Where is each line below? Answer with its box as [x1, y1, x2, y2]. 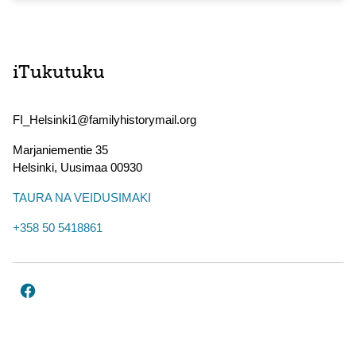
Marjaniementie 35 [13, 143, 108, 157]
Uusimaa [60, 161, 107, 174]
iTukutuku [13, 64, 105, 83]
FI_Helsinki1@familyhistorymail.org [13, 113, 196, 126]
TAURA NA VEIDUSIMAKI [13, 191, 151, 204]
